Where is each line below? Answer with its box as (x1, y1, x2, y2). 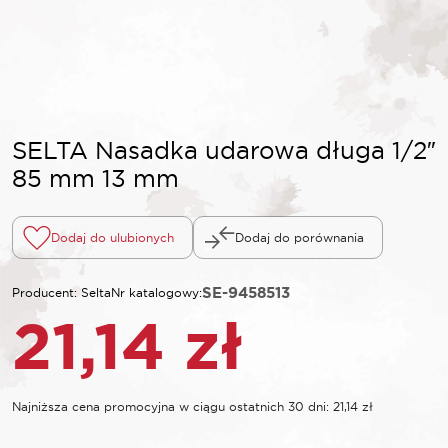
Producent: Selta (12, 285, 111, 301)
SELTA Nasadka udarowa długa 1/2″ (12, 135, 436, 166)
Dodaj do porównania (235, 229, 364, 245)
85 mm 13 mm (12, 163, 179, 194)
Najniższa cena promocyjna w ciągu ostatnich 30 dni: (12, 399, 333, 415)
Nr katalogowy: (111, 285, 202, 301)
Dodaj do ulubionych (51, 229, 174, 245)
